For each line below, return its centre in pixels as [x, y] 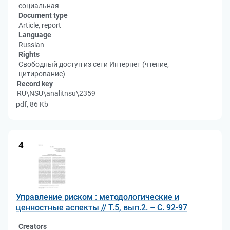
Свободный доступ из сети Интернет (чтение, [94, 64]
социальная [39, 6]
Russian [31, 45]
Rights [29, 54]
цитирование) [42, 74]
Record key [35, 84]
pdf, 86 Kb [32, 104]
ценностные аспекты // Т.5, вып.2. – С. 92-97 [102, 208]
